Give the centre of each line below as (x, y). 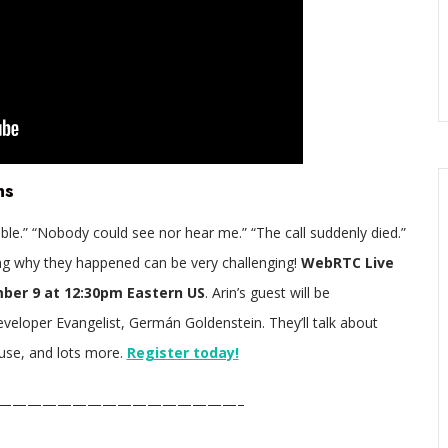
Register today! (182, 352)
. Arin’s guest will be (267, 292)
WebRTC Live (347, 262)
